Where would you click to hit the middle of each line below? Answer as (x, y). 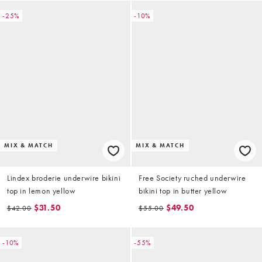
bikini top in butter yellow (183, 191)
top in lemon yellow (42, 191)
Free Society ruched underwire (192, 178)
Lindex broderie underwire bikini (64, 178)
